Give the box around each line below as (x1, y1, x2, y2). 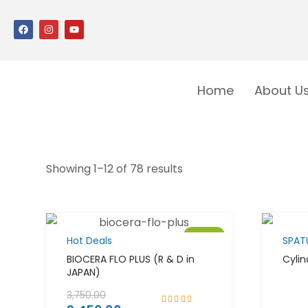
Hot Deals (67, 234, 113, 248)
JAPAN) (67, 265, 101, 280)
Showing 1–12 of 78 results (46, 161, 184, 177)
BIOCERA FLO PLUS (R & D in (67, 252, 195, 267)
